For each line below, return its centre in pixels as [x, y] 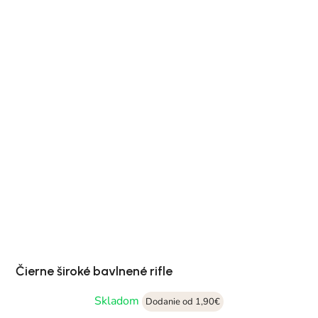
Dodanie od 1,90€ [183, 302]
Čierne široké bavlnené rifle [94, 272]
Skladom [118, 301]
